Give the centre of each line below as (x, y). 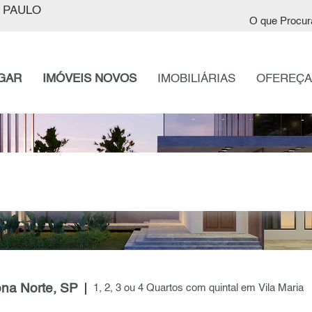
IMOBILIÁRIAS (196, 79)
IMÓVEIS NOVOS (89, 79)
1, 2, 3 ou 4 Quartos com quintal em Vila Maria (198, 289)
